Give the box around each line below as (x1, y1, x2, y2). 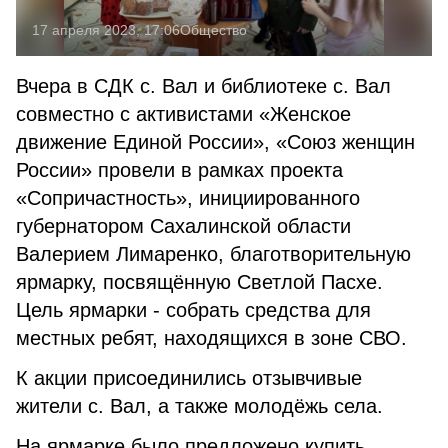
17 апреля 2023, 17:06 (32, 22, 180, 38)
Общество (180, 22, 247, 38)
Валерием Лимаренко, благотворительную (16, 243, 411, 265)
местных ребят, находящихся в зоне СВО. (16, 327, 407, 349)
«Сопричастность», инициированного (16, 187, 360, 209)
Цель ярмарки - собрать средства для (16, 299, 371, 321)
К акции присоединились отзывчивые (16, 367, 362, 389)
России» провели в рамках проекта (16, 159, 343, 181)
